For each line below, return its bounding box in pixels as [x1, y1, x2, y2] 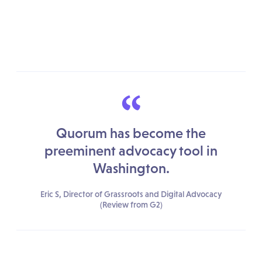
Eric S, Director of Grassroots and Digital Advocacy [40, 189, 222, 199]
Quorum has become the [56, 125, 206, 141]
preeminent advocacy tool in [44, 142, 218, 158]
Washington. [92, 160, 170, 176]
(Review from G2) [99, 199, 163, 209]
